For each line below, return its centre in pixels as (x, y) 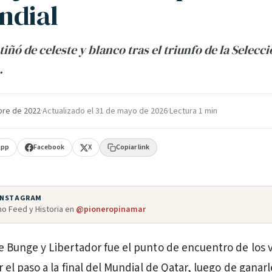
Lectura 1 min (193, 111)
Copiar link (133, 147)
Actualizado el (69, 111)
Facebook (49, 147)
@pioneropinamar (111, 209)
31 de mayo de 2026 (131, 111)
